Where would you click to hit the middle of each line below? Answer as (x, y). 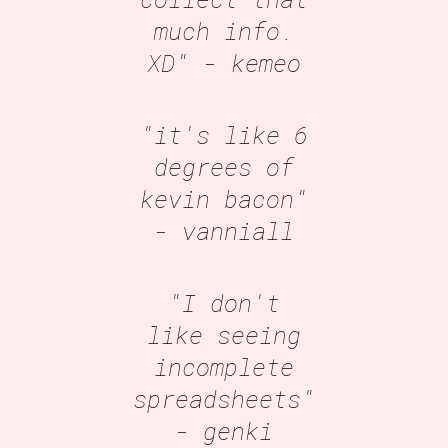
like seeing (224, 334)
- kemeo (252, 62)
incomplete (224, 366)
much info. (224, 30)
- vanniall (224, 230)
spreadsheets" (224, 398)
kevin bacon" (224, 198)
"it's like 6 (224, 134)
